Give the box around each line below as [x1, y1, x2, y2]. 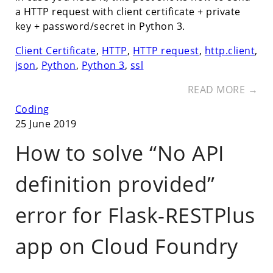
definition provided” [15, 170, 215, 199]
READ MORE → [187, 82, 258, 96]
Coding [15, 102, 49, 116]
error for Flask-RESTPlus [15, 201, 255, 230]
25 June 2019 [15, 116, 77, 130]
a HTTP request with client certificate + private [15, 4, 241, 18]
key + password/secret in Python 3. [15, 19, 185, 33]
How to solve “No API [15, 139, 224, 168]
